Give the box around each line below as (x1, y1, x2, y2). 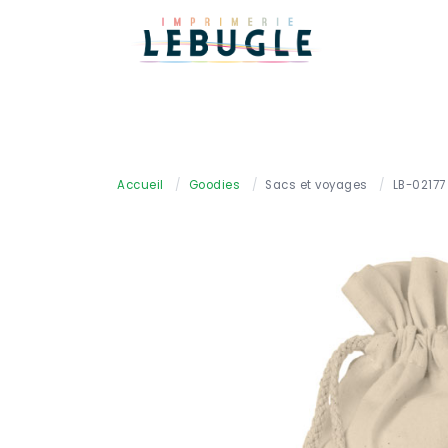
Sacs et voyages (265, 177, 368, 193)
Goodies (188, 177, 240, 193)
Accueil (117, 177, 164, 193)
